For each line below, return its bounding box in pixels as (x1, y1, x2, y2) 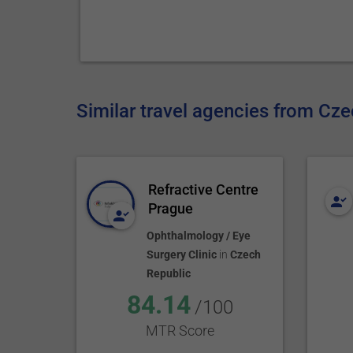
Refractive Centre (148, 181, 259, 198)
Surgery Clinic (146, 248, 217, 261)
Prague (148, 200, 194, 217)
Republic (146, 267, 191, 280)
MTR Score (145, 322, 214, 339)
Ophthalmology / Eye (146, 229, 251, 242)
